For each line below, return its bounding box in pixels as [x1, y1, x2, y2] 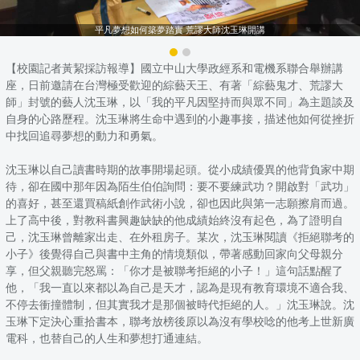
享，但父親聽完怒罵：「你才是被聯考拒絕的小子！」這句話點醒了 [6, 264, 343, 277]
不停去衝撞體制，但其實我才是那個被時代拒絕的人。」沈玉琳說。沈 [6, 298, 354, 311]
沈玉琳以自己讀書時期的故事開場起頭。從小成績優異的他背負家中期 [6, 163, 354, 176]
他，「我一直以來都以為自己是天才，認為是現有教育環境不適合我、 [6, 281, 354, 294]
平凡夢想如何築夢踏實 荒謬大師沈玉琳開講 [95, 25, 265, 35]
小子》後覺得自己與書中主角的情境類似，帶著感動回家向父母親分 [6, 247, 343, 260]
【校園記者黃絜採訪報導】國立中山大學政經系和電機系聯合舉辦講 [6, 62, 343, 75]
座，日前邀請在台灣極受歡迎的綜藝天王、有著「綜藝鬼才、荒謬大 [6, 79, 343, 92]
